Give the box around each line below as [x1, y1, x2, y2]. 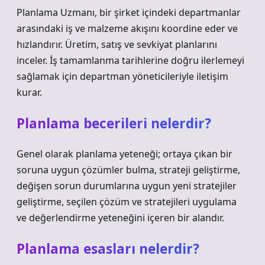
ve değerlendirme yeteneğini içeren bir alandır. [17, 211, 224, 224]
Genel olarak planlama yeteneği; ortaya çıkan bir [17, 147, 232, 160]
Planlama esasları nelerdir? [17, 240, 199, 258]
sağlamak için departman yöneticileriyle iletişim [17, 70, 228, 83]
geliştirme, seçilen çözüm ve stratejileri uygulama [17, 195, 237, 208]
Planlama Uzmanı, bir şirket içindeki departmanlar [17, 6, 241, 19]
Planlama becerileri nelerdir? [17, 114, 211, 132]
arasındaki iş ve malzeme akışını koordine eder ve [17, 22, 238, 35]
